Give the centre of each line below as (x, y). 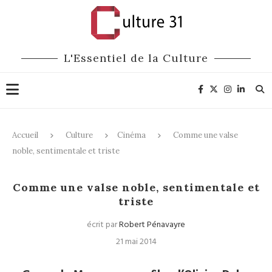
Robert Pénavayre (152, 225)
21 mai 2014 (136, 242)
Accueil (25, 135)
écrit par (103, 225)
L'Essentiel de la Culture (136, 58)
